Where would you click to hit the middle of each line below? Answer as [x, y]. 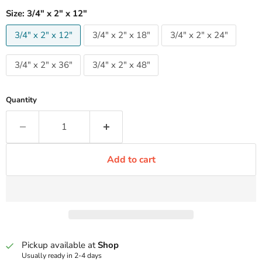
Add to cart [131, 159]
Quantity [21, 100]
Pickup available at [59, 245]
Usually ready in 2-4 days [61, 255]
